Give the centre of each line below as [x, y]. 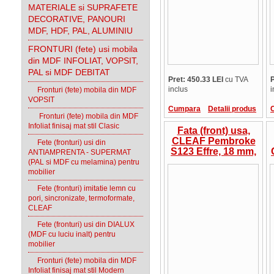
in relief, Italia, [213, 183]
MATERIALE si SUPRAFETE [83, 7]
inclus [178, 89]
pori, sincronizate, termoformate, [81, 198]
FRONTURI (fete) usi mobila [83, 49]
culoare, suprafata [213, 172]
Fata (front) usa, [213, 131]
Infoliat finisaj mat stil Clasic [74, 126]
